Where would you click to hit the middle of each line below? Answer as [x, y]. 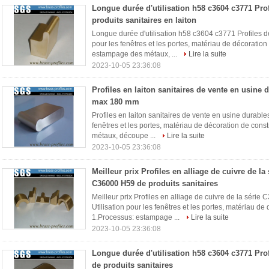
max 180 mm [116, 102]
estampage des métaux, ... [135, 54]
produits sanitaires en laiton [144, 20]
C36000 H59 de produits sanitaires [155, 183]
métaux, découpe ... [125, 136]
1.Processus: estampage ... [137, 217]
